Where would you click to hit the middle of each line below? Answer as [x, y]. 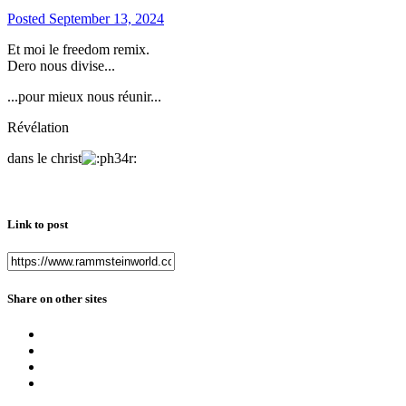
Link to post [38, 225]
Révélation [38, 128]
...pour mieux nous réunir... [84, 97]
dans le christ [44, 159]
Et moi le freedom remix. [78, 50]
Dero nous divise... [61, 66]
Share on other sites [57, 298]
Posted [28, 19]
